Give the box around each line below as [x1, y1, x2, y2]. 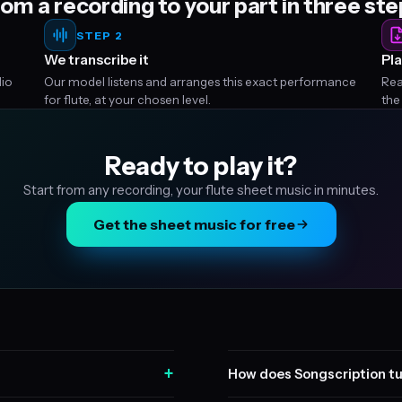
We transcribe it [43, 51, 149, 68]
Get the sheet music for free [92, 215, 295, 233]
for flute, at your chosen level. [43, 92, 211, 107]
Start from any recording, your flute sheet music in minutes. [23, 181, 379, 198]
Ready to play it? [104, 151, 298, 181]
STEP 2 [75, 28, 123, 42]
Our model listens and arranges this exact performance [43, 74, 356, 89]
